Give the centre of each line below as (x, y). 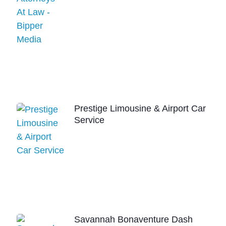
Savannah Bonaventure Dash (134, 220)
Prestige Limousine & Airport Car (140, 108)
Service (90, 120)
